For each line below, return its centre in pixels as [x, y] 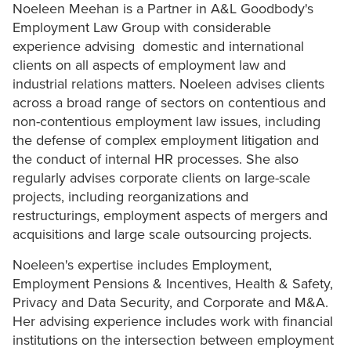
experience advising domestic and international [158, 47]
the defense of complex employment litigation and [166, 141]
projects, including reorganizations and [130, 197]
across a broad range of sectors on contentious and [169, 103]
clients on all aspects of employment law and [149, 65]
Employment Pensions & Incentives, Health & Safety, [173, 284]
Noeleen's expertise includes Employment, [142, 265]
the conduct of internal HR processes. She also [156, 159]
